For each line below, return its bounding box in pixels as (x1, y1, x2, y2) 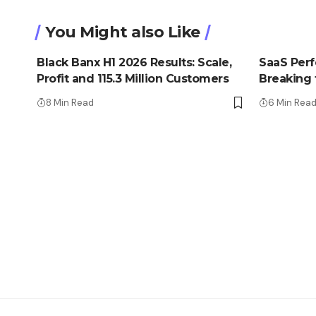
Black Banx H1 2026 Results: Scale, (37, 55, 231, 69)
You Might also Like (45, 22, 200, 42)
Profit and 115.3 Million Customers (37, 71, 229, 85)
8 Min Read (46, 96, 94, 109)
